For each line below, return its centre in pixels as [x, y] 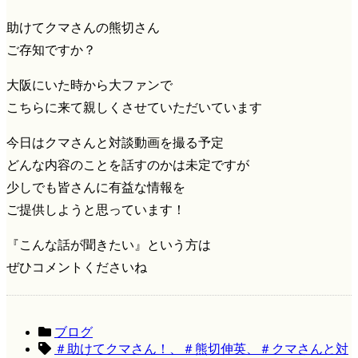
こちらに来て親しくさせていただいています [134, 107]
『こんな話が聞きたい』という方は [109, 245]
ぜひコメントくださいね [77, 267]
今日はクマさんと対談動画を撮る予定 [115, 143]
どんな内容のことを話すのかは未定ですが [128, 165]
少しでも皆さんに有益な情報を [96, 187]
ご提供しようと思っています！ [96, 210]
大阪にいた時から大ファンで [89, 85]
